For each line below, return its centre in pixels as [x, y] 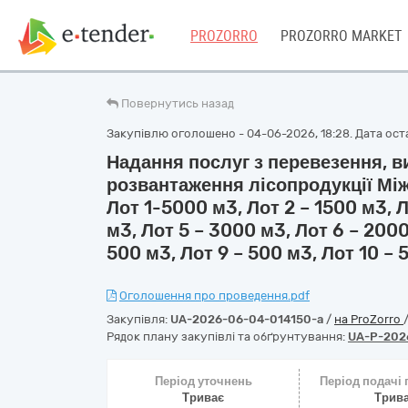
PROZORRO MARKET [341, 36]
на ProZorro [369, 319]
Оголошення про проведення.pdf [214, 296]
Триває [204, 398]
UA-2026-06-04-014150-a [247, 319]
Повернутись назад [178, 103]
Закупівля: [138, 319]
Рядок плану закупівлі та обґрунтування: [227, 337]
